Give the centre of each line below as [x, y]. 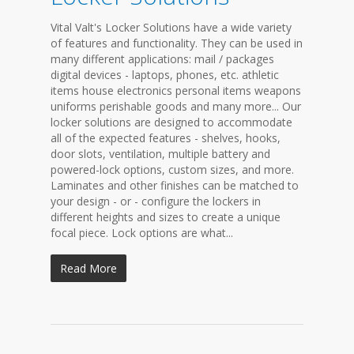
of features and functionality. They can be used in [177, 43]
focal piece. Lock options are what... [142, 233]
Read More [88, 268]
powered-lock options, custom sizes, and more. [172, 169]
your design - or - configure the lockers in [156, 201]
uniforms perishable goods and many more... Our [176, 106]
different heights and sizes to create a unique [166, 217]
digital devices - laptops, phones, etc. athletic [165, 75]
